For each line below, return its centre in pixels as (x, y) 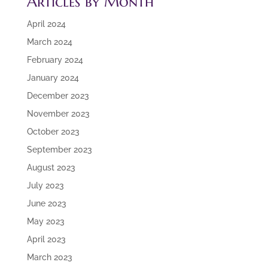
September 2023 (59, 150)
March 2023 (49, 258)
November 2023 (58, 114)
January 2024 (53, 78)
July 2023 (45, 186)
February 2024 (55, 60)
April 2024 (46, 24)
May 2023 (45, 222)
